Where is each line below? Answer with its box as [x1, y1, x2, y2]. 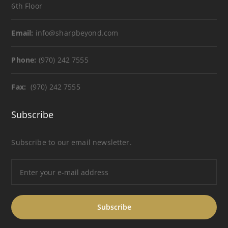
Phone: [11, 55, 37, 65]
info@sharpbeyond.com [33, 28, 119, 38]
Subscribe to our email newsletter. [11, 137, 132, 147]
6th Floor [11, 1, 42, 11]
